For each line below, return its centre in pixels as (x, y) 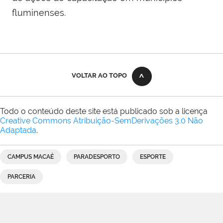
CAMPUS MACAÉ (31, 157)
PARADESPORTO (97, 157)
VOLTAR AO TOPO (99, 75)
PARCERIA (21, 176)
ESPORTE (153, 157)
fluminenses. (39, 12)
